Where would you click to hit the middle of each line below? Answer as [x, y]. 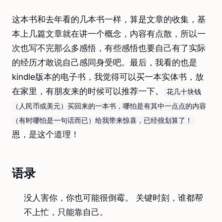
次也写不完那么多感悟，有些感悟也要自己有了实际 [109, 48]
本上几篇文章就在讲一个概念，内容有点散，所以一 [109, 34]
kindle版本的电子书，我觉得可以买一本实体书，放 [108, 77]
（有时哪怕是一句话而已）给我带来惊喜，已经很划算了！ [102, 121]
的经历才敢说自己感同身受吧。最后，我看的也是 [105, 62]
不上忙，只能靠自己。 [66, 212]
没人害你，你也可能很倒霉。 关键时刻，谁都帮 [113, 198]
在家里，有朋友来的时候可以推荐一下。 [88, 91]
